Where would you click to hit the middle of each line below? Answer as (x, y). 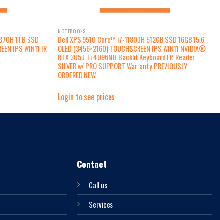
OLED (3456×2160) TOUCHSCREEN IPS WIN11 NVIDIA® (132, 48)
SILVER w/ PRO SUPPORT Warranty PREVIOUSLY (123, 66)
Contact (92, 164)
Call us (98, 185)
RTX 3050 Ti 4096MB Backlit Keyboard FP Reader (127, 57)
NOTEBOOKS (72, 31)
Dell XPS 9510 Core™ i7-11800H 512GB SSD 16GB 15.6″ (133, 39)
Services (101, 204)
